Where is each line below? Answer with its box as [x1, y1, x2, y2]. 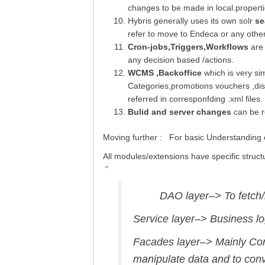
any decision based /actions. [128, 55, 234, 65]
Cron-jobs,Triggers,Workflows [128, 42, 248, 52]
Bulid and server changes [128, 107, 231, 117]
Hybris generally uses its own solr [128, 16, 255, 26]
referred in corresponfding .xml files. [128, 94, 263, 104]
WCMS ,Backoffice [128, 68, 202, 78]
